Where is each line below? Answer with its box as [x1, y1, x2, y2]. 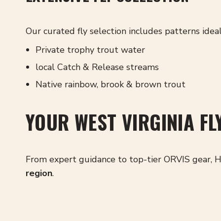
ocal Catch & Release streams [38, 61, 159, 73]
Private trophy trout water [36, 44, 145, 56]
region [26, 167, 52, 179]
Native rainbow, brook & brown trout [36, 78, 185, 90]
